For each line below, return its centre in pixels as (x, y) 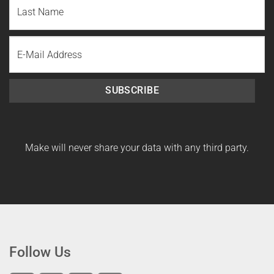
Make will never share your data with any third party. (137, 147)
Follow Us (40, 252)
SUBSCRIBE (132, 91)
